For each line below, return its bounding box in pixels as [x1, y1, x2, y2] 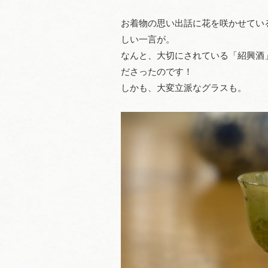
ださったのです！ [121, 66, 193, 77]
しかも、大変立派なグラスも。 [121, 83, 246, 93]
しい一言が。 [121, 34, 175, 44]
